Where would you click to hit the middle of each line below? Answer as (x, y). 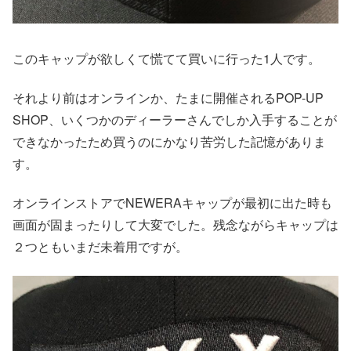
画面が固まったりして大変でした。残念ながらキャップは (175, 225)
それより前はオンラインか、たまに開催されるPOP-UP (168, 98)
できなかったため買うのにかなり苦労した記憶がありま (169, 142)
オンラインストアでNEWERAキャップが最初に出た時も (172, 203)
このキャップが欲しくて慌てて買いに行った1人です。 (166, 58)
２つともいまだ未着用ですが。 (100, 247)
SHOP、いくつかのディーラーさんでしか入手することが (175, 120)
